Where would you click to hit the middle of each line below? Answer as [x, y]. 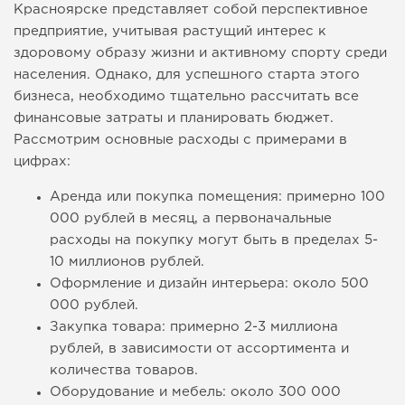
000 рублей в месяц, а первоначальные [191, 219]
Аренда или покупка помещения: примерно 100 [217, 197]
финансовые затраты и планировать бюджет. [174, 118]
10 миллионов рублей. [127, 262]
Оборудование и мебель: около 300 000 [195, 392]
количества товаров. [124, 371]
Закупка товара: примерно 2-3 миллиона [194, 327]
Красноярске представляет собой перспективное [191, 10]
